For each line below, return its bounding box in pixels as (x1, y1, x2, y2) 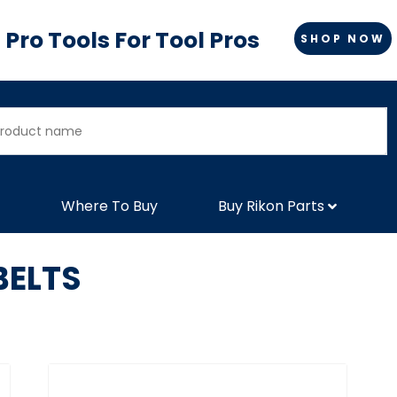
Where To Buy (61, 195, 158, 216)
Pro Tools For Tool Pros (5, 25, 260, 56)
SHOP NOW (300, 30, 385, 46)
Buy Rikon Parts (218, 195, 324, 216)
